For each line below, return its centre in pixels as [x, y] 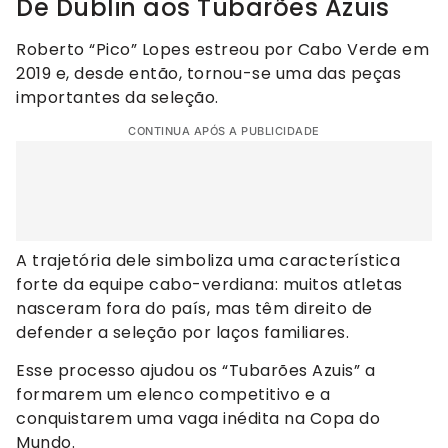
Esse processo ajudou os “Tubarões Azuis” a [195, 371]
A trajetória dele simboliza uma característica [208, 261]
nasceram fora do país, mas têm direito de [194, 309]
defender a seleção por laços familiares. [182, 333]
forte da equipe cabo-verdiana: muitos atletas [209, 285]
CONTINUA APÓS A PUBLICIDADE [224, 131]
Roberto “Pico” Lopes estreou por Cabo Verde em [222, 49]
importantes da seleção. [117, 97]
